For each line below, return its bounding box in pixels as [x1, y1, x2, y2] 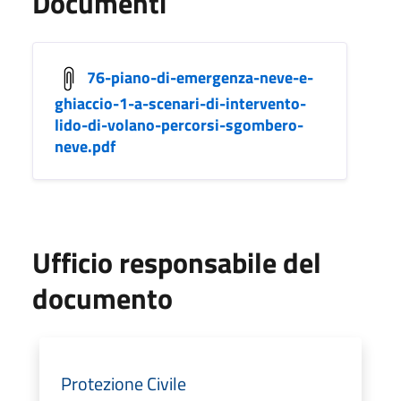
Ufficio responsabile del [32, 240, 321, 284]
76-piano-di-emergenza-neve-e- [87, 64, 313, 90]
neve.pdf [55, 133, 115, 158]
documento [32, 276, 173, 320]
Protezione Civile [61, 369, 186, 397]
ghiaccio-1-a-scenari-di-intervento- [55, 90, 306, 115]
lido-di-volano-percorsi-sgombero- [55, 112, 303, 137]
